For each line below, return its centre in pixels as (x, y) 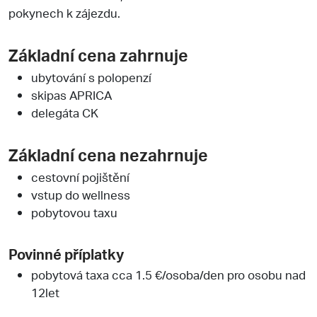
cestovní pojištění (80, 177)
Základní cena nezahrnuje (108, 155)
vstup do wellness (81, 194)
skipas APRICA (71, 94)
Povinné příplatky (66, 254)
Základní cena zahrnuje (98, 55)
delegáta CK (65, 112)
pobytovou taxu (74, 212)
